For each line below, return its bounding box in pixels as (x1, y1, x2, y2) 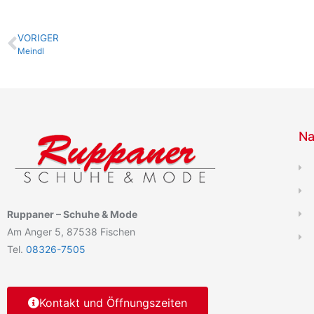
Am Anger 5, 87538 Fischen (7, 225, 135, 238)
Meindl (18, 46, 44, 57)
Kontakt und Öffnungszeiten (39, 295, 187, 310)
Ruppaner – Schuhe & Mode (7, 207, 137, 220)
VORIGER (18, 32, 59, 44)
